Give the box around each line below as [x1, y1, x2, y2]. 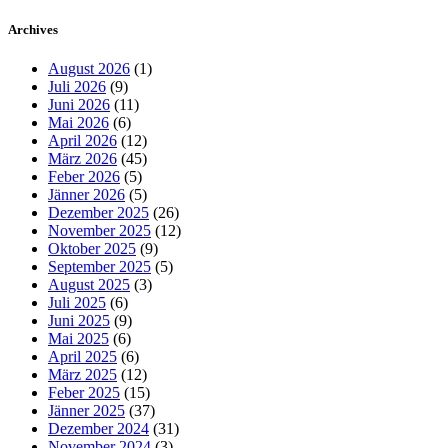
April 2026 [48, 132, 117, 150]
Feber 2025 [48, 384, 120, 402]
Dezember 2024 [48, 420, 149, 438]
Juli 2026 [48, 78, 106, 96]
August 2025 [48, 276, 130, 294]
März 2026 [48, 150, 117, 168]
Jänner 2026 [48, 186, 125, 204]
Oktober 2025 [48, 240, 136, 258]
